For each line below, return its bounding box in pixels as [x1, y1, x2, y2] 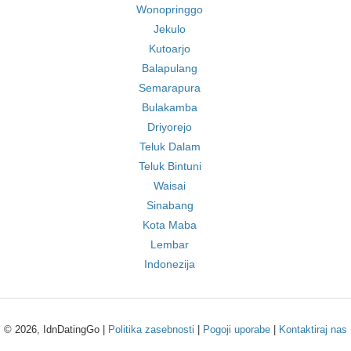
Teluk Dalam [139, 140, 201, 153]
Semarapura [139, 81, 201, 94]
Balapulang [142, 62, 197, 74]
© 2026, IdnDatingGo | [4, 324, 108, 335]
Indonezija [144, 258, 195, 270]
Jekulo [154, 23, 186, 35]
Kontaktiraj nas [279, 324, 347, 335]
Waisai [154, 179, 186, 192]
